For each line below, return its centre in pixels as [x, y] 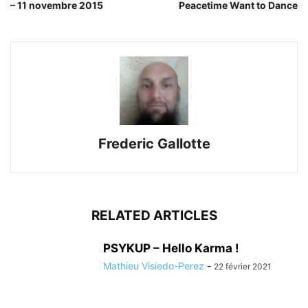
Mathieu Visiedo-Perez [154, 265]
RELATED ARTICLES [154, 215]
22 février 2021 [243, 266]
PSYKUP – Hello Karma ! [171, 248]
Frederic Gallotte [154, 143]
